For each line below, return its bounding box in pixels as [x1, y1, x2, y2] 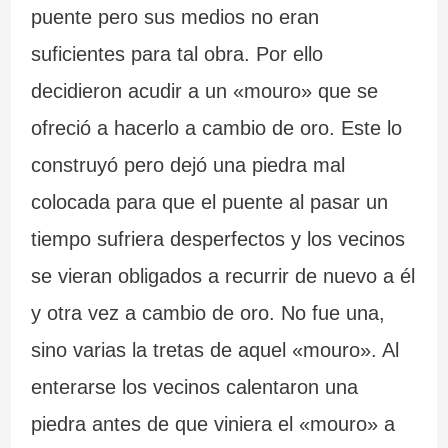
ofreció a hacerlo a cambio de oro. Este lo [30, 117, 402, 140]
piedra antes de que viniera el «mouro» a [30, 413, 395, 436]
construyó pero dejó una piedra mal [30, 154, 345, 177]
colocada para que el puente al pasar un [30, 191, 388, 214]
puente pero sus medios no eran [30, 6, 319, 29]
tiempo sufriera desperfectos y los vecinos [30, 228, 405, 251]
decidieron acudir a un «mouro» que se [30, 80, 378, 103]
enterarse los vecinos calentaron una [30, 376, 358, 399]
